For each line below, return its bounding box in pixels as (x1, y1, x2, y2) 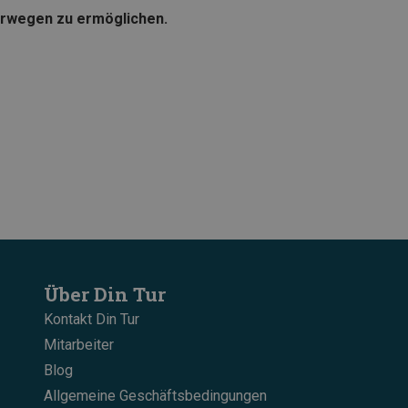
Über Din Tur (44, 280, 166, 307)
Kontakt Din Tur (44, 310, 139, 328)
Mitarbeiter (44, 335, 114, 353)
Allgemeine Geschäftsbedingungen (44, 386, 267, 404)
